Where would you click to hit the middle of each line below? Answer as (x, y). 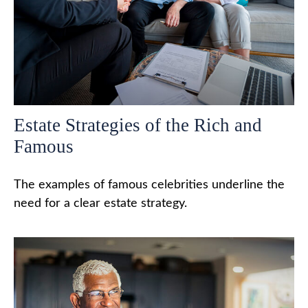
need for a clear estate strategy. (100, 203)
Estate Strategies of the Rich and (138, 125)
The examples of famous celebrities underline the (149, 185)
